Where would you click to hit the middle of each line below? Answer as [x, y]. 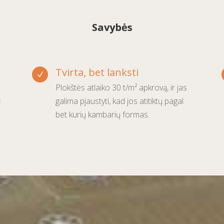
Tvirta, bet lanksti [97, 72]
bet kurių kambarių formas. [103, 114]
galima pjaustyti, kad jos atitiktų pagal [120, 101]
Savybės [112, 27]
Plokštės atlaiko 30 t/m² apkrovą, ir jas [121, 87]
